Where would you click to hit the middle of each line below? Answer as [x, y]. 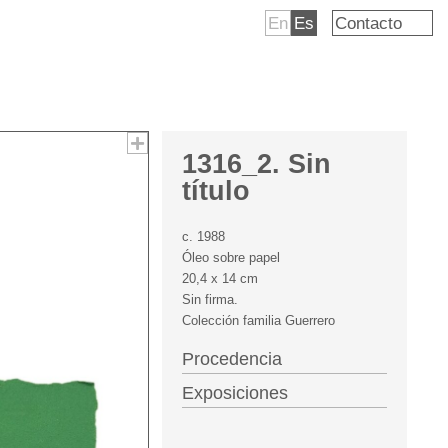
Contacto [369, 23]
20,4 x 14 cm [219, 278]
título [215, 191]
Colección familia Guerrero [258, 320]
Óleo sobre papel [230, 257]
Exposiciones [234, 393]
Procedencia [231, 359]
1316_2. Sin [256, 164]
